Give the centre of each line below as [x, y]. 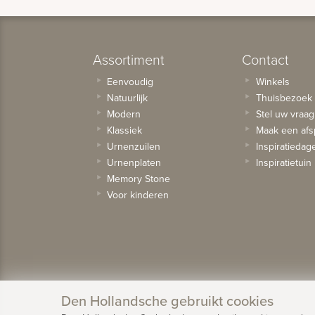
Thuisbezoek [284, 98]
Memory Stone [139, 179]
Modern [124, 114]
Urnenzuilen [134, 147]
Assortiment [129, 59]
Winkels [272, 82]
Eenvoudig [130, 82]
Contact [265, 59]
